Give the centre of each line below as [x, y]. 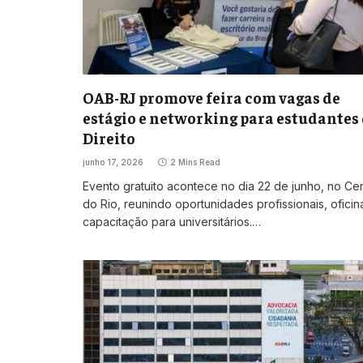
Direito [109, 138]
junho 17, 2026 [113, 162]
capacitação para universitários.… [172, 222]
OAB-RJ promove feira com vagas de [211, 98]
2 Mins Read [195, 162]
